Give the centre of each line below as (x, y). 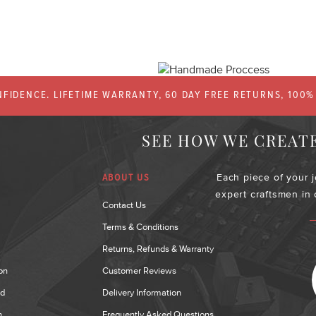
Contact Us (124, 205)
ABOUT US (126, 178)
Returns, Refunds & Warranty (158, 249)
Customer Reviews (139, 271)
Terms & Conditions (140, 227)
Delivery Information (141, 292)
